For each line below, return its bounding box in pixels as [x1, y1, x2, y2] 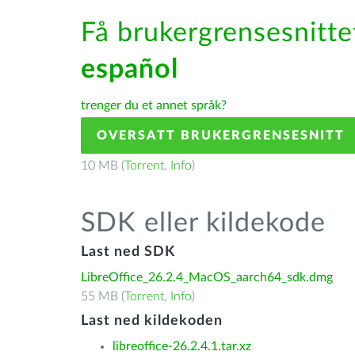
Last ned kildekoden [81, 314, 223, 328]
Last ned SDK [81, 245, 175, 259]
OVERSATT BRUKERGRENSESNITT [97, 129, 345, 142]
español [81, 56, 178, 83]
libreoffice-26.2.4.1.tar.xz [113, 340, 251, 353]
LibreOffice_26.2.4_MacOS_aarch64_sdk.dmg [81, 271, 333, 284]
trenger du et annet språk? [81, 99, 227, 112]
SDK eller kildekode [81, 210, 326, 237]
